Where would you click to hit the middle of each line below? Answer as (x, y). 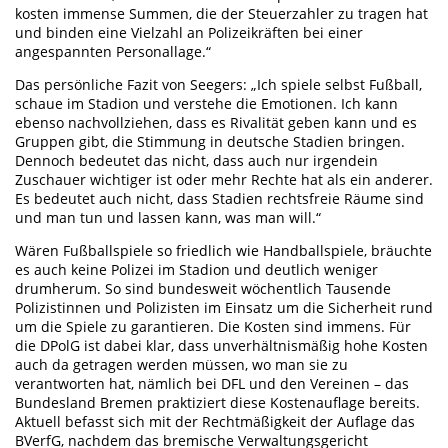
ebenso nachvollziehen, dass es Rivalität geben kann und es (216, 123)
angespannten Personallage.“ (113, 52)
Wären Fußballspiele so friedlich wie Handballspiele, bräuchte (223, 251)
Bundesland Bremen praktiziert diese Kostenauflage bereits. (217, 403)
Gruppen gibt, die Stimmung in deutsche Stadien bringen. (210, 142)
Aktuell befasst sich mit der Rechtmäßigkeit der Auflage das (215, 422)
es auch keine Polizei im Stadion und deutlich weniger (196, 270)
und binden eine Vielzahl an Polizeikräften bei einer (189, 33)
